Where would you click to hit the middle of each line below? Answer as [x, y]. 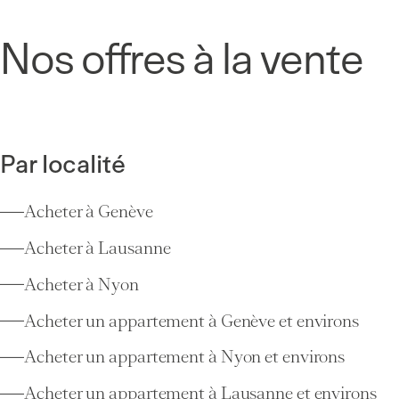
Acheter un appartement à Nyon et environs [185, 357]
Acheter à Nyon [81, 284]
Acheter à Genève [89, 212]
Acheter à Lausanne [98, 248]
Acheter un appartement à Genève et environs [191, 321]
